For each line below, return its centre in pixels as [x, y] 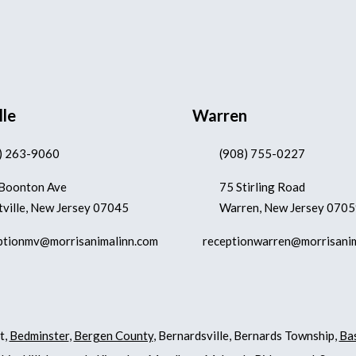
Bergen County [113, 335]
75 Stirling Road [262, 187]
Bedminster [39, 335]
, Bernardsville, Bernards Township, [246, 335]
